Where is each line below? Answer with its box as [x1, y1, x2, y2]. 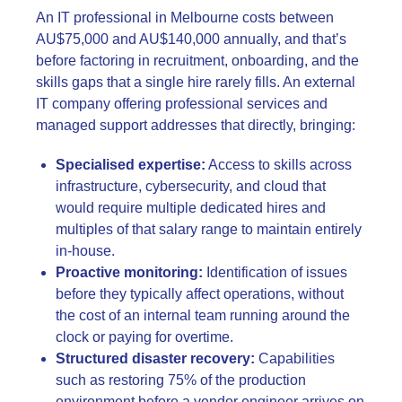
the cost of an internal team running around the [56, 307, 350, 323]
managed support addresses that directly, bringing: [36, 117, 355, 133]
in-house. [56, 242, 115, 258]
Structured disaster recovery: [56, 350, 255, 366]
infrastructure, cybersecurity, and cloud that [56, 178, 326, 194]
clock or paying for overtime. [56, 328, 233, 345]
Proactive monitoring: [56, 264, 203, 280]
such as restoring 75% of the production [56, 371, 306, 388]
